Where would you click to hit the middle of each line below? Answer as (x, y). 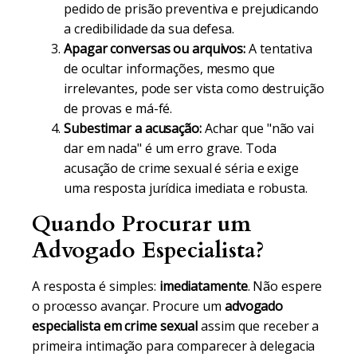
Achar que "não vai (257, 128)
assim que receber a (259, 326)
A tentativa (279, 49)
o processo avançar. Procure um (128, 306)
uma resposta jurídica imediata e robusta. (186, 188)
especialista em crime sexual (115, 326)
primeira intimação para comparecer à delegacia (174, 346)
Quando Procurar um (142, 224)
